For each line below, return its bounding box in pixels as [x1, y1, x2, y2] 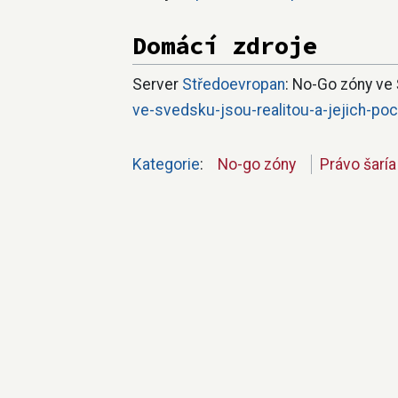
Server [132, 75, 182, 93]
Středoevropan [182, 75, 285, 93]
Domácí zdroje [132, 30, 317, 61]
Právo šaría [319, 155, 396, 173]
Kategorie [132, 155, 200, 173]
